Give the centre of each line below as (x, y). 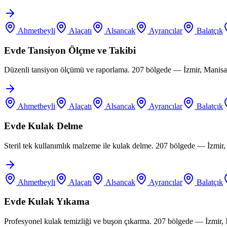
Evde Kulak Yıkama (47, 202)
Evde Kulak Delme (43, 126)
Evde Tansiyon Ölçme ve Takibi (70, 50)
